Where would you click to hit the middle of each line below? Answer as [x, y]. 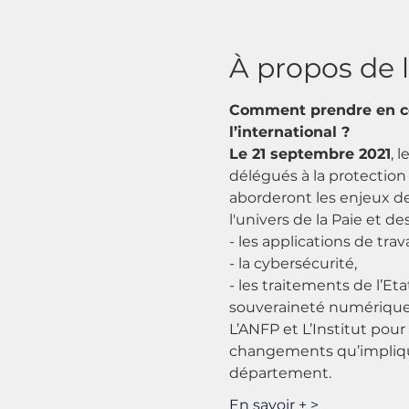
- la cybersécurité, [293, 263]
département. [280, 373]
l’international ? [289, 132]
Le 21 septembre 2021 [309, 154]
